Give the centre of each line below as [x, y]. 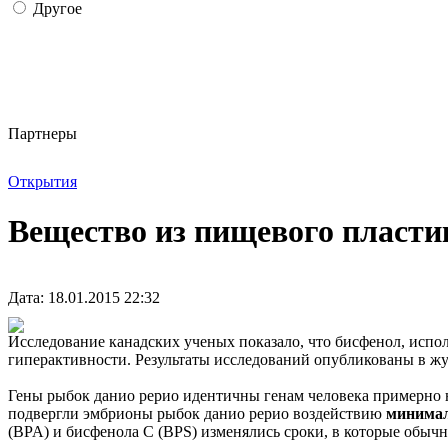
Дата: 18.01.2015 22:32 [84, 298]
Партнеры [42, 134]
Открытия [42, 182]
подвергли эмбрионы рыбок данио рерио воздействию [197, 414]
